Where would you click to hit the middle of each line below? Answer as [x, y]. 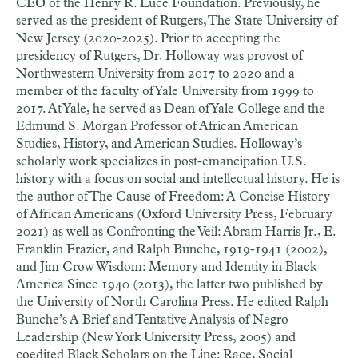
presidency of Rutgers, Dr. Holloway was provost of [159, 56]
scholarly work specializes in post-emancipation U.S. [161, 161]
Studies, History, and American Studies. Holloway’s [159, 144]
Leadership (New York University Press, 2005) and [156, 337]
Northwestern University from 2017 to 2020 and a [155, 74]
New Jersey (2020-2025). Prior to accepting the [148, 38]
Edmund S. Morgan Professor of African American [157, 126]
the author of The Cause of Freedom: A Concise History [173, 197]
